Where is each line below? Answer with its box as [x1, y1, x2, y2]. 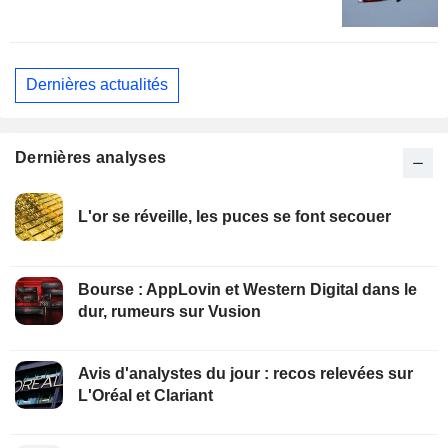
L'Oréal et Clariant [78, 386, 213, 404]
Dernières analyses [15, 148, 167, 166]
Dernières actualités [26, 76, 168, 94]
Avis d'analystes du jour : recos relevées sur [78, 364, 413, 382]
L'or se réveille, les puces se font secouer [78, 207, 391, 225]
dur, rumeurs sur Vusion [78, 302, 261, 320]
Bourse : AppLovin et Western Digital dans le [78, 280, 417, 298]
